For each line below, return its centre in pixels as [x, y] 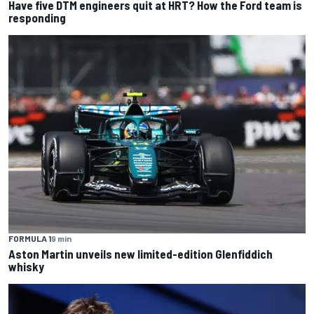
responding [37, 18]
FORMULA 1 [30, 238]
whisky [26, 266]
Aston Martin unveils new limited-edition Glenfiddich [141, 253]
